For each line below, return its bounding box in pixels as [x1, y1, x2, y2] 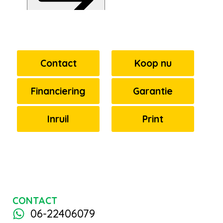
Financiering [31, 85, 86, 97]
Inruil [47, 112, 69, 125]
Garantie [133, 85, 173, 97]
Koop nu [134, 57, 172, 69]
